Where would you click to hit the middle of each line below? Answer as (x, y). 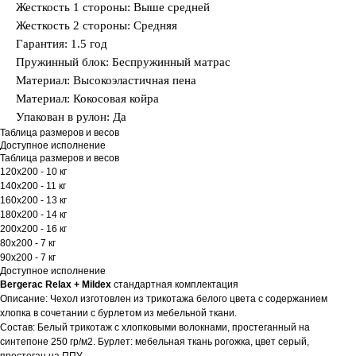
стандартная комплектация (176, 285)
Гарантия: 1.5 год (62, 44)
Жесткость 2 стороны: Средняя (97, 26)
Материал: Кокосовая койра (87, 99)
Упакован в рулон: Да (71, 117)
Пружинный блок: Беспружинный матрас (123, 62)
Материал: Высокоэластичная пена (106, 81)
